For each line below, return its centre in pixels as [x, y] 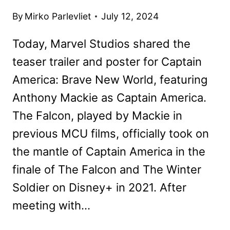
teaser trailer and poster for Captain [107, 62]
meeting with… [51, 206]
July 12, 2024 [130, 16]
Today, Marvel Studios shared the [101, 44]
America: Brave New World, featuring [110, 80]
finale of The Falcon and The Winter [107, 170]
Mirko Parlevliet [58, 16]
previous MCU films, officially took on [111, 134]
